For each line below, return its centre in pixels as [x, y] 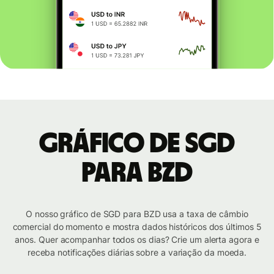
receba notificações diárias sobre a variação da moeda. [137, 253]
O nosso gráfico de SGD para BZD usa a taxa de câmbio [137, 214]
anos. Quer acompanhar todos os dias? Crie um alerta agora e [137, 240]
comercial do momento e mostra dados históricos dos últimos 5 [137, 227]
